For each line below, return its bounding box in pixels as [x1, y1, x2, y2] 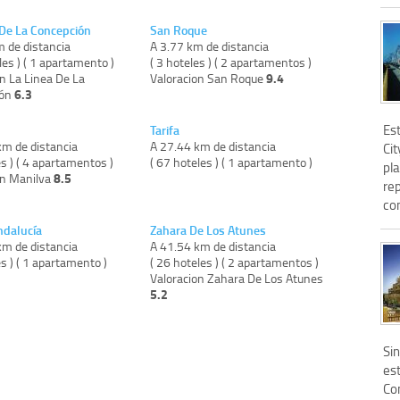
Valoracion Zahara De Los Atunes [150, 270, 324, 287]
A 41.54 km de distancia [150, 237, 277, 255]
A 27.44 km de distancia [150, 137, 277, 155]
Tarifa [150, 121, 180, 139]
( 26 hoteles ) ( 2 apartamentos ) [150, 254, 320, 271]
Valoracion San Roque [150, 70, 267, 87]
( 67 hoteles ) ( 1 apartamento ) [150, 154, 313, 171]
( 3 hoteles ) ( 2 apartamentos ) [150, 54, 312, 71]
